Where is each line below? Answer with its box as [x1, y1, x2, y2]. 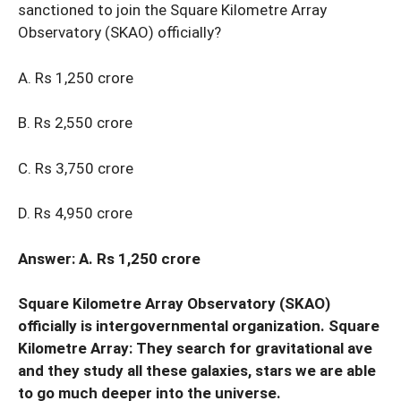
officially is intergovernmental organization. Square [18, 317, 380, 336]
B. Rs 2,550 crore [18, 114, 132, 132]
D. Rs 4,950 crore [18, 204, 132, 223]
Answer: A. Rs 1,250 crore [18, 249, 200, 268]
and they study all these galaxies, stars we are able [18, 362, 376, 380]
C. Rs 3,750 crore [18, 158, 133, 177]
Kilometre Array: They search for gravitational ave [18, 339, 372, 358]
